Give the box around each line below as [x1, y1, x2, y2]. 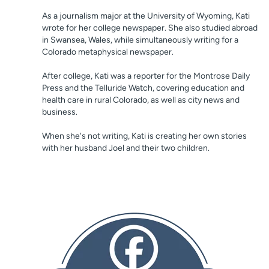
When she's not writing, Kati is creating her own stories [42, 130, 247, 141]
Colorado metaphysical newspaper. [42, 46, 174, 57]
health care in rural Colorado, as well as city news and [42, 94, 240, 105]
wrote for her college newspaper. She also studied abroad [42, 22, 258, 33]
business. [42, 106, 77, 117]
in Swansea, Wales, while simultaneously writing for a [42, 34, 238, 45]
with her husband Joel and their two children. [42, 142, 210, 153]
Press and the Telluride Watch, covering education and [42, 82, 244, 93]
